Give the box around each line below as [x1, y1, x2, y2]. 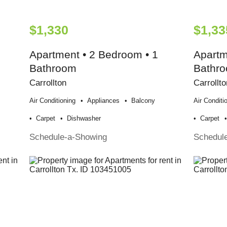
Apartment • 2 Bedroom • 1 [29, 48, 159, 60]
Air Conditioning [29, 96, 76, 104]
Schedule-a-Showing [29, 131, 107, 142]
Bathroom [29, 62, 77, 74]
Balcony [131, 96, 156, 104]
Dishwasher [67, 114, 101, 122]
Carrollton [29, 77, 67, 88]
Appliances [87, 96, 120, 104]
